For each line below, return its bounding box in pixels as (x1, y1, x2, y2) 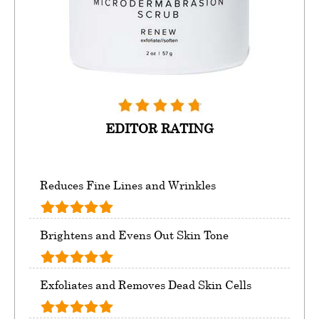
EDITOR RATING (105, 120, 214, 137)
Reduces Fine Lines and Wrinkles (40, 178, 216, 193)
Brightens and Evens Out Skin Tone (40, 228, 229, 243)
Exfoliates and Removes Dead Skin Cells (40, 278, 251, 293)
